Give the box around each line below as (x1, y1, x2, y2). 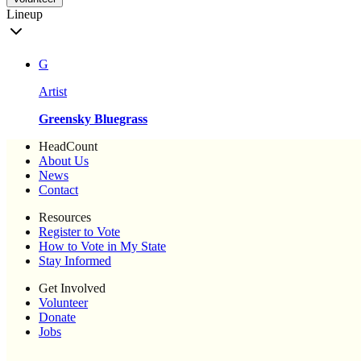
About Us (39, 154, 89, 168)
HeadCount (39, 139, 98, 154)
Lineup (6, 7, 43, 22)
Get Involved (39, 281, 106, 296)
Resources (39, 210, 91, 225)
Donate (39, 310, 76, 325)
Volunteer (39, 296, 88, 310)
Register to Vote (39, 225, 120, 239)
